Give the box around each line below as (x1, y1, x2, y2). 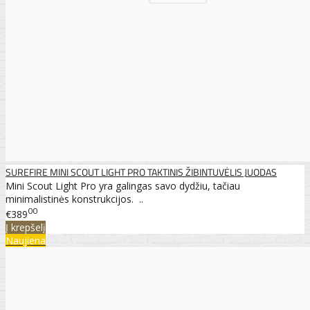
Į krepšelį (6, 220, 46, 234)
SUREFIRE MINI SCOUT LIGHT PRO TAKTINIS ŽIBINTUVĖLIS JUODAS (6, 164, 277, 179)
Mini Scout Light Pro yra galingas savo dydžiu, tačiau (6, 179, 240, 192)
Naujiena (6, 233, 46, 247)
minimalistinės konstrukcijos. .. (6, 192, 143, 206)
